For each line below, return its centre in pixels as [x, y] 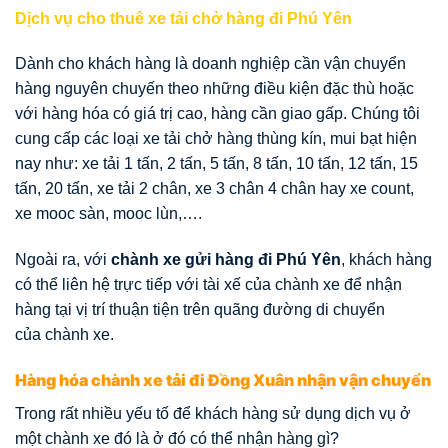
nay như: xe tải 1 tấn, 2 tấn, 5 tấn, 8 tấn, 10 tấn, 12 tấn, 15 [216, 164]
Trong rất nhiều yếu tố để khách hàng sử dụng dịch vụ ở [213, 413]
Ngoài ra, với [63, 260]
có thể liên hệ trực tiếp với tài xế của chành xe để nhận [208, 285]
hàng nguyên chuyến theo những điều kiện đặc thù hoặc [214, 89]
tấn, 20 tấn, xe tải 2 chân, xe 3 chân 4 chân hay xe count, [214, 189]
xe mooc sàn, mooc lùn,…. [108, 214]
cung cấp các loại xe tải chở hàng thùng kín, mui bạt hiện [216, 139]
